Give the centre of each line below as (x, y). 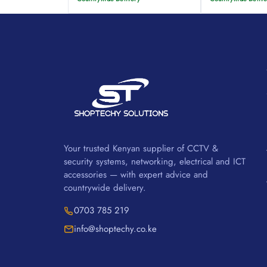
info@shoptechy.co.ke (115, 229)
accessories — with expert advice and (136, 174)
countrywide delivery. (105, 187)
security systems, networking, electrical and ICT (155, 161)
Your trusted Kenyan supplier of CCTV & (141, 148)
